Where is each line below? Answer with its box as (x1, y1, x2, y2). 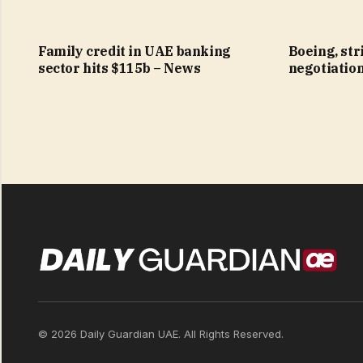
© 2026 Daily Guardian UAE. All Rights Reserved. (38, 327, 284, 340)
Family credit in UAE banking (38, 42, 231, 59)
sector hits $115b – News (38, 59, 201, 76)
